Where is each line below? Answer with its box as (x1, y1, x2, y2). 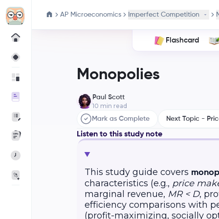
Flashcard (166, 36, 199, 44)
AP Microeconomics (60, 11, 121, 18)
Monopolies (76, 67, 160, 83)
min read (98, 102, 127, 109)
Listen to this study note (76, 131, 162, 138)
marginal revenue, (84, 189, 168, 199)
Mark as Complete (91, 115, 150, 122)
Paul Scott (92, 94, 125, 101)
